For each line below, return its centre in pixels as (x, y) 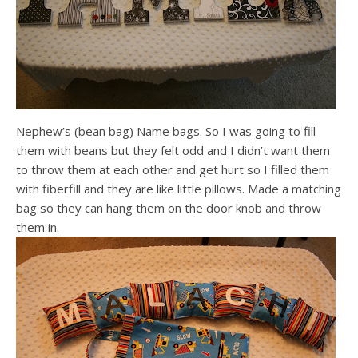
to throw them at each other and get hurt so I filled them (173, 169)
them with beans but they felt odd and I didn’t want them (173, 150)
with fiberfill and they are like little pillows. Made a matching (179, 189)
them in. (38, 227)
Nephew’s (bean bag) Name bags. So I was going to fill (166, 131)
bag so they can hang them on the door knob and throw (169, 208)
